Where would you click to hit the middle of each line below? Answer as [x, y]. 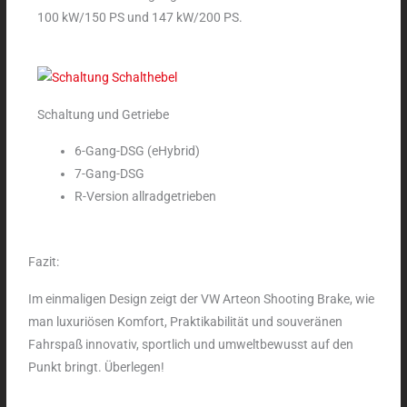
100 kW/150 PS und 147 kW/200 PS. [140, 18]
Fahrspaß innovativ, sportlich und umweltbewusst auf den [191, 344]
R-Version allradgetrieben [146, 197]
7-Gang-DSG [110, 174]
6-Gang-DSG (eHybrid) [138, 151]
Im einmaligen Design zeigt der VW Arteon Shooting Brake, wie [202, 298]
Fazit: [44, 261]
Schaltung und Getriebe [104, 115]
